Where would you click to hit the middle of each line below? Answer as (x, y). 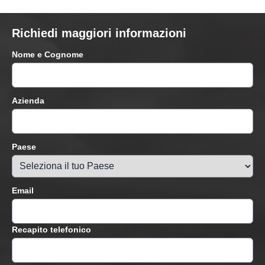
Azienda (28, 101)
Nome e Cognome (48, 55)
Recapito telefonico (51, 230)
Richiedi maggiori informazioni (99, 33)
